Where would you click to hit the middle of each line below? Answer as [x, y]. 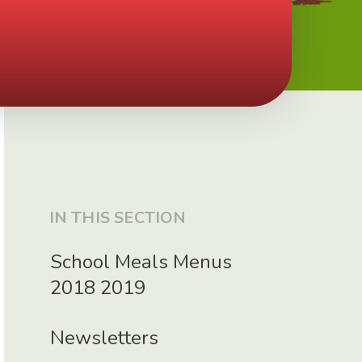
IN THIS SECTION [118, 218]
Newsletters [105, 338]
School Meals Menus [141, 261]
